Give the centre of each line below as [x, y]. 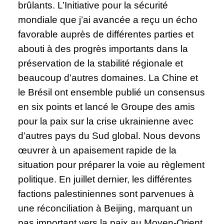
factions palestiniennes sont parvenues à [106, 193]
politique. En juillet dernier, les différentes [105, 179]
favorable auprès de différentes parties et [106, 34]
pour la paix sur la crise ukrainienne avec [106, 121]
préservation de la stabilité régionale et [101, 63]
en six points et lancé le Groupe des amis [107, 106]
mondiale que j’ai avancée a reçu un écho [108, 19]
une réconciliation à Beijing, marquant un [105, 208]
